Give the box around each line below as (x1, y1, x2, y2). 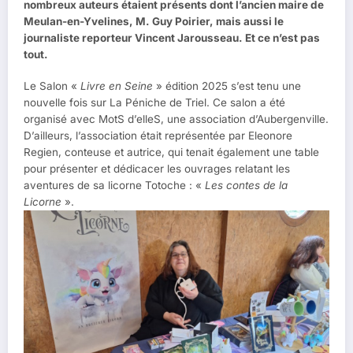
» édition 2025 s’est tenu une (153, 80, 301, 93)
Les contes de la (205, 179, 288, 192)
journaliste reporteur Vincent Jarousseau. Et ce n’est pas (24, 32, 320, 45)
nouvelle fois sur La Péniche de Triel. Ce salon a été (24, 96, 285, 110)
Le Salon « (24, 80, 80, 93)
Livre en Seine (80, 80, 153, 93)
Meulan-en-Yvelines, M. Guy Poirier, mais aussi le (24, 15, 284, 28)
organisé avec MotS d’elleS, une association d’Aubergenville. (24, 113, 329, 126)
